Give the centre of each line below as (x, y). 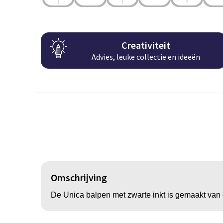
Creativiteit (146, 45)
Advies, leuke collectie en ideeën (146, 57)
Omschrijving (79, 177)
